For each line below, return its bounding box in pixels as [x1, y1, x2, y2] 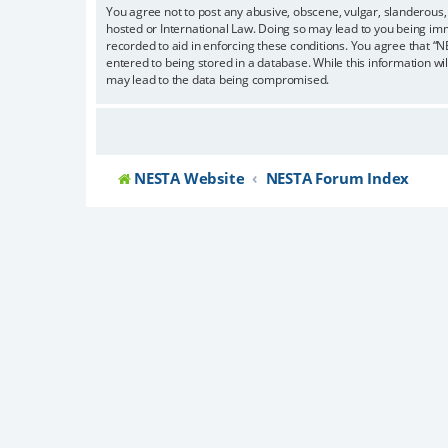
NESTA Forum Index [265, 167, 410, 189]
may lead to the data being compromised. [106, 70, 330, 88]
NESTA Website [134, 167, 245, 189]
